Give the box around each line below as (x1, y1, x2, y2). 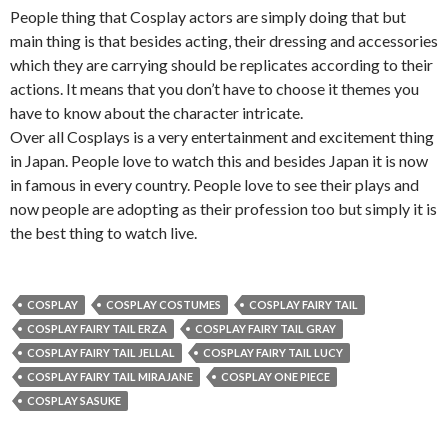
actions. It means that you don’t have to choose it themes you (10, 79, 419, 98)
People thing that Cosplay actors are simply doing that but (10, 7, 406, 26)
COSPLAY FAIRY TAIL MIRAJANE (27, 370, 193, 383)
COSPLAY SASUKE (27, 394, 121, 407)
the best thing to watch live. (10, 223, 197, 242)
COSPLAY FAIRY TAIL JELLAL (27, 346, 175, 359)
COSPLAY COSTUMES (106, 298, 221, 311)
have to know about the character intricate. (10, 103, 303, 122)
